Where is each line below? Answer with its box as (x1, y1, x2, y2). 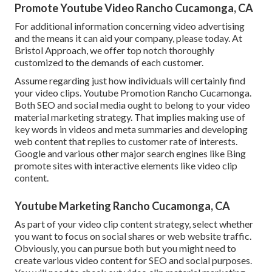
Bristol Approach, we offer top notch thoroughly (15, 44, 214, 56)
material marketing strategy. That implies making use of (15, 111, 245, 123)
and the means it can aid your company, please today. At (15, 32, 242, 44)
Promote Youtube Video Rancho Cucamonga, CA (15, 1, 253, 15)
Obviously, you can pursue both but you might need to (15, 242, 236, 254)
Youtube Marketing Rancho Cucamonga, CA (15, 199, 230, 213)
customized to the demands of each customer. (15, 56, 203, 69)
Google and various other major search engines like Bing (15, 148, 246, 160)
